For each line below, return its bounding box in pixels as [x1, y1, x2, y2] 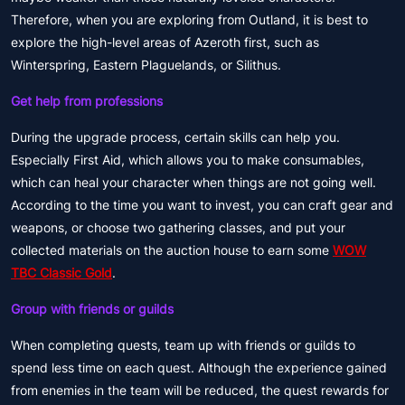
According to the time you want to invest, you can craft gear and [11, 197, 393, 212]
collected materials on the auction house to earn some [11, 242, 333, 258]
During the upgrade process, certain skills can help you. [11, 129, 340, 145]
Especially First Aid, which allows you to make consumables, [11, 152, 364, 167]
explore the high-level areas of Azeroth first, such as [11, 34, 319, 50]
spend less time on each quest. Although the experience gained [11, 360, 387, 375]
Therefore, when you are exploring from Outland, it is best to [11, 12, 368, 27]
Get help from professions [11, 93, 163, 108]
